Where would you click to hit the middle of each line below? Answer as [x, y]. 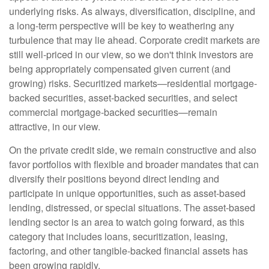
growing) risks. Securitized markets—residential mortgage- [133, 83]
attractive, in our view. [55, 127]
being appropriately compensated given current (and [120, 69]
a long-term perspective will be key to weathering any [122, 26]
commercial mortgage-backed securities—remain [113, 112]
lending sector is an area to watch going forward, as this [127, 222]
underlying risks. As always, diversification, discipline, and [132, 11]
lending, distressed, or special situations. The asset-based [132, 208]
